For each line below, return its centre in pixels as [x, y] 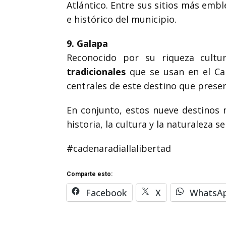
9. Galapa [87, 43]
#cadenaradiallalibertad [119, 148]
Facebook [106, 193]
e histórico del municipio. [122, 19]
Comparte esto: [90, 174]
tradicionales [96, 72]
